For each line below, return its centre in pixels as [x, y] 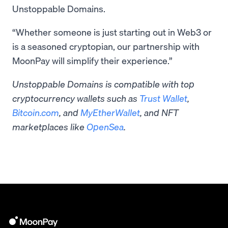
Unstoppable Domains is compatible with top [103, 84]
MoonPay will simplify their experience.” [93, 61]
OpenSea [105, 127]
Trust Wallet [163, 98]
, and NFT [159, 112]
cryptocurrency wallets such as [76, 98]
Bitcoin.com [36, 112]
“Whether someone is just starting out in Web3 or [112, 32]
